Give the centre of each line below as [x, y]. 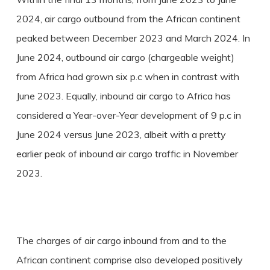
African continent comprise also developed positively [129, 260]
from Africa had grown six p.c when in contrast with [127, 77]
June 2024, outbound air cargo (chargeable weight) [125, 57]
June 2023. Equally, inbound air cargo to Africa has [123, 96]
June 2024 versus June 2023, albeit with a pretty [121, 134]
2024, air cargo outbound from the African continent [128, 19]
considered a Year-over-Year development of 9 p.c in [128, 115]
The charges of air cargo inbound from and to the [121, 240]
